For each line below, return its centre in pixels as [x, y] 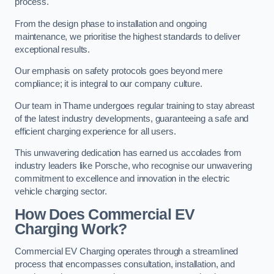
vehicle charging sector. [61, 192]
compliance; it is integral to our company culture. [109, 84]
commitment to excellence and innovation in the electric [123, 179]
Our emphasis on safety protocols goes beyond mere [119, 71]
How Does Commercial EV [105, 214]
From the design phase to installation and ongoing [111, 24]
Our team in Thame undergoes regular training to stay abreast [135, 106]
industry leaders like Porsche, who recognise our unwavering [133, 166]
